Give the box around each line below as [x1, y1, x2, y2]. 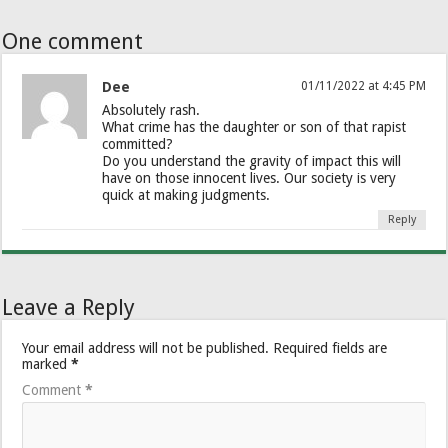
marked [22, 355, 72, 372]
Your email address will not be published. [22, 339, 270, 356]
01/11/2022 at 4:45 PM [300, 78, 426, 93]
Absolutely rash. [102, 101, 201, 118]
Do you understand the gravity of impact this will [102, 152, 402, 169]
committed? [102, 135, 174, 152]
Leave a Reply [2, 294, 136, 320]
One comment [2, 28, 144, 54]
